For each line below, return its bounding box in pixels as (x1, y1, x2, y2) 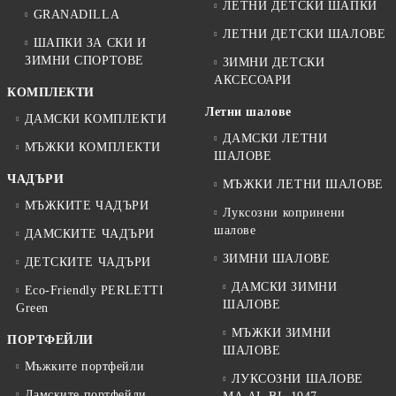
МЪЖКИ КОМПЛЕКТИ (24, 141, 161, 155)
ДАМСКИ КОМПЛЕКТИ (24, 112, 167, 126)
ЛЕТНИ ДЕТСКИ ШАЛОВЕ (222, 27, 386, 42)
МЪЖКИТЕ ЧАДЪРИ (24, 199, 149, 213)
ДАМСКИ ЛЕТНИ (222, 132, 328, 146)
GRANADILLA (33, 8, 120, 22)
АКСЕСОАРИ (214, 73, 293, 88)
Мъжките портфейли (24, 360, 145, 374)
